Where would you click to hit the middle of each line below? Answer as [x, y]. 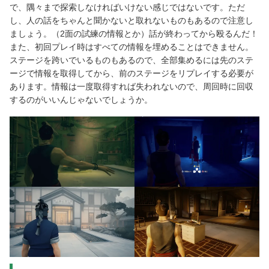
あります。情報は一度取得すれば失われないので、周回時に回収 [131, 87]
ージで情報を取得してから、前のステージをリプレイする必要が [131, 74]
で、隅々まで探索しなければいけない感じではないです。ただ [127, 8]
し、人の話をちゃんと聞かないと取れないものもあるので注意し [131, 21]
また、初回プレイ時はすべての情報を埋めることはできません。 [131, 47]
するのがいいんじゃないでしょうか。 [81, 100]
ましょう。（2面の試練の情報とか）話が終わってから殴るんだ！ [134, 34]
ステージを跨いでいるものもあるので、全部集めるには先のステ [131, 60]
